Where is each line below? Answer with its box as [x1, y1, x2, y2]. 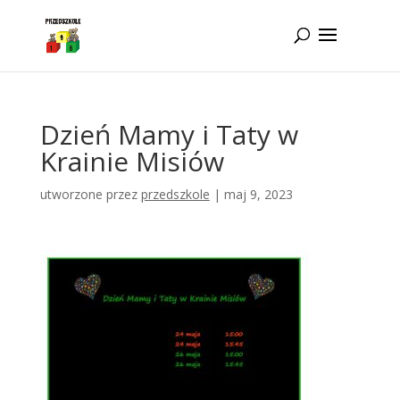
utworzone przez [39, 186, 141, 203]
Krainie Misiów [39, 143, 224, 179]
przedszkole [140, 186, 210, 203]
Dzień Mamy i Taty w [39, 116, 298, 153]
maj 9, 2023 [223, 186, 293, 203]
